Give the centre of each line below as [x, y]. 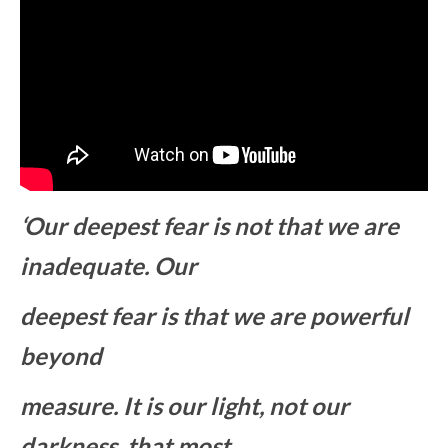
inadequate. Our [108, 266]
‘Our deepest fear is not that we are [209, 226]
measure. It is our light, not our [184, 406]
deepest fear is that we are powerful [214, 316]
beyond [61, 356]
